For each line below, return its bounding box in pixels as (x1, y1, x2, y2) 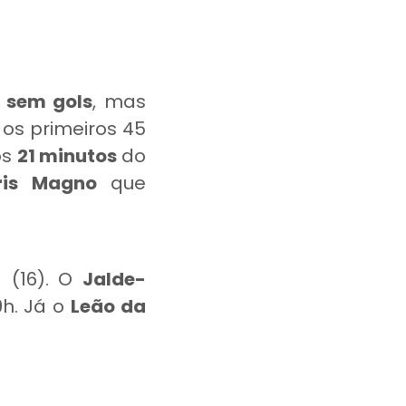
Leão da (71, 294, 147, 319)
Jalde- (82, 266, 147, 292)
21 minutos (16, 143, 117, 169)
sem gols (5, 89, 93, 114)
